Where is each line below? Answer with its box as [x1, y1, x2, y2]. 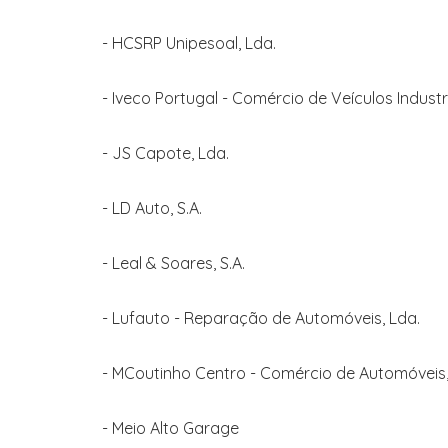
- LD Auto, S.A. [102, 198, 202, 218]
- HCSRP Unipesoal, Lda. [102, 33, 276, 53]
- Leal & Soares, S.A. [102, 253, 245, 273]
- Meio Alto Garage [102, 418, 239, 438]
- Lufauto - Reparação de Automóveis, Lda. [102, 308, 420, 328]
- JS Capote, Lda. [102, 143, 229, 163]
